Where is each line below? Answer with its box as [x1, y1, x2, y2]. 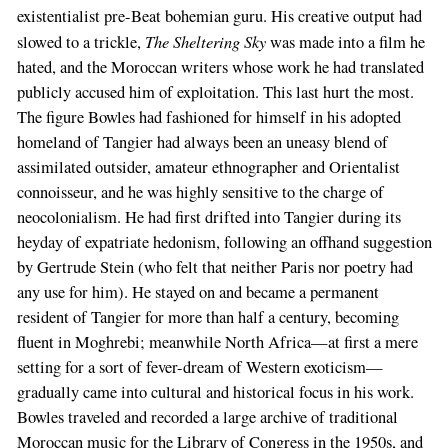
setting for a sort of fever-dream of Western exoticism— [16, 356, 383, 379]
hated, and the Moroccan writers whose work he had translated [16, 56, 424, 79]
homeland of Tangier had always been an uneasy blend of [16, 131, 388, 154]
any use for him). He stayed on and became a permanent [16, 281, 379, 304]
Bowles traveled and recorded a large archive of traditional [16, 406, 398, 429]
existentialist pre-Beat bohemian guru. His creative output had [16, 5, 422, 28]
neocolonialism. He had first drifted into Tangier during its [16, 206, 401, 229]
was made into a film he [265, 31, 425, 54]
